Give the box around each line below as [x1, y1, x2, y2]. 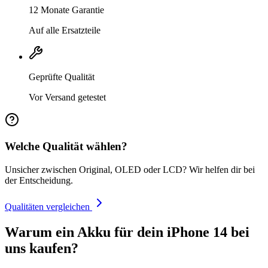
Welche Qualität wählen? [5, 140, 127, 153]
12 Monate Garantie [29, 4, 104, 15]
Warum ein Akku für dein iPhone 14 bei [5, 224, 249, 240]
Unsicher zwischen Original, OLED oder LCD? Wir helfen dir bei [5, 165, 255, 175]
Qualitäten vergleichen [5, 202, 92, 212]
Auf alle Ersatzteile [29, 25, 100, 35]
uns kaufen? [5, 240, 78, 257]
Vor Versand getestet [29, 92, 106, 102]
